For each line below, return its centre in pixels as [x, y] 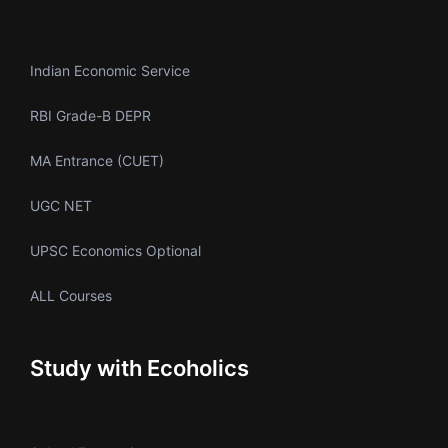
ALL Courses [71, 296]
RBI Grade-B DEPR [90, 116]
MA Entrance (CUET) [97, 161]
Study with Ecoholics [139, 368]
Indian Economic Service [110, 71]
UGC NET [61, 206]
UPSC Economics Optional [115, 251]
